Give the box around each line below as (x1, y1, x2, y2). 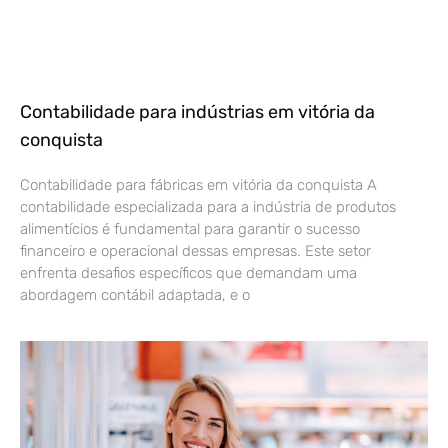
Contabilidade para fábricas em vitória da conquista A (20, 175, 377, 194)
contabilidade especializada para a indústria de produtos (20, 197, 396, 216)
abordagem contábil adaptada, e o (20, 285, 250, 304)
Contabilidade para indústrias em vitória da (20, 100, 375, 123)
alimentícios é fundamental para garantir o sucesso (20, 219, 360, 238)
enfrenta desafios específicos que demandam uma (20, 263, 357, 282)
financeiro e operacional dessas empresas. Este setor (20, 241, 371, 260)
